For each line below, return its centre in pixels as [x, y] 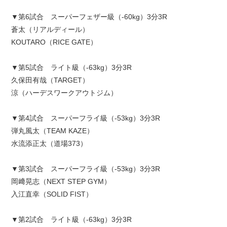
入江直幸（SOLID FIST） [52, 194]
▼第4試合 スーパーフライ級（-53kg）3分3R [86, 118]
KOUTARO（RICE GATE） [54, 42]
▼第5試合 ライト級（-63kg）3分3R [72, 67]
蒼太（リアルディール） [50, 29]
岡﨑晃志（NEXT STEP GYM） [61, 181]
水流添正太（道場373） [49, 143]
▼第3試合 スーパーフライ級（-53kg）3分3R [86, 168]
